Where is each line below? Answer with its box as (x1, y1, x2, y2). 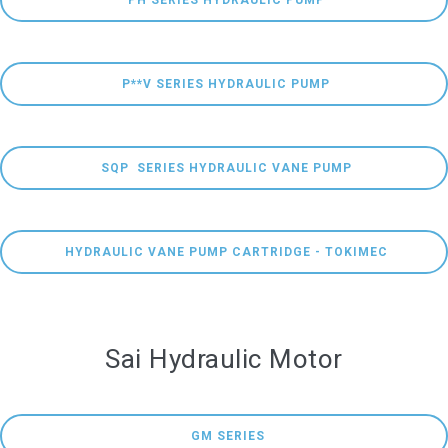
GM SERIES (191, 429, 265, 443)
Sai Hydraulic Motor (105, 344, 343, 374)
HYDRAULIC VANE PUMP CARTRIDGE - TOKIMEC (64, 245, 388, 259)
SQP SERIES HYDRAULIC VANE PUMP (100, 161, 352, 175)
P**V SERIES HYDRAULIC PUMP (122, 77, 330, 91)
